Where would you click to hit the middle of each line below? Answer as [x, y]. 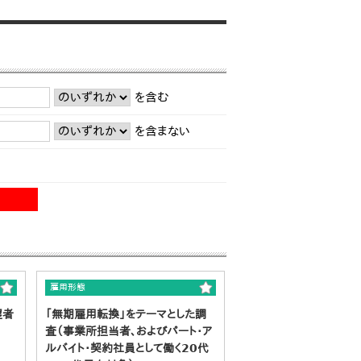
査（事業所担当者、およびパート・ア [129, 331]
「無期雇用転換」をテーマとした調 [126, 314]
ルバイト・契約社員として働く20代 [127, 348]
